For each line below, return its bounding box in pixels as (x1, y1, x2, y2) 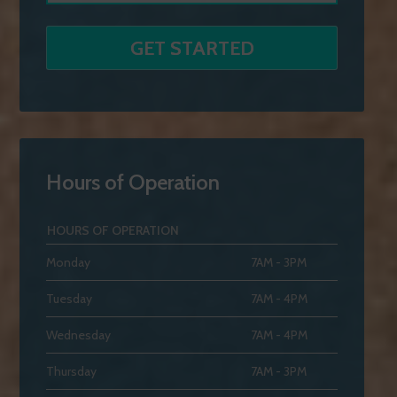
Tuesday (45, 291, 92, 307)
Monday (45, 254, 90, 270)
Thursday (45, 363, 97, 379)
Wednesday (45, 327, 111, 343)
